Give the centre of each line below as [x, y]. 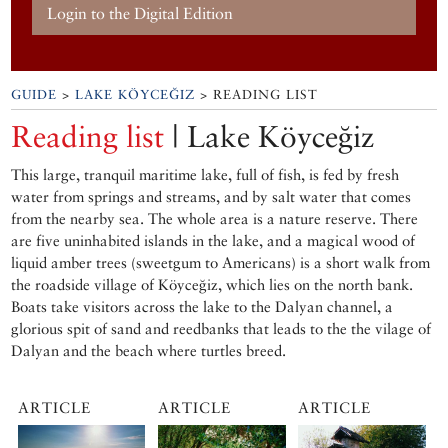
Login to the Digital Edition [140, 13]
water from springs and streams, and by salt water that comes [211, 197]
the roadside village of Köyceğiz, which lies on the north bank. [212, 285]
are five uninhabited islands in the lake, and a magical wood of [213, 241]
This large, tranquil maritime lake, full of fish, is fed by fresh [205, 175]
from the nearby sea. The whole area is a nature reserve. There [215, 219]
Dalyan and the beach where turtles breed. [149, 351]
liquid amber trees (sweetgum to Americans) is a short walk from [221, 263]
